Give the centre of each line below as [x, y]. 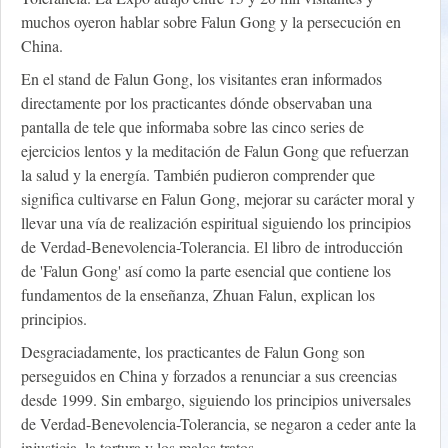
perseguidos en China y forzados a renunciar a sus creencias [209, 376]
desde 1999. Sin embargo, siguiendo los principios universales [216, 400]
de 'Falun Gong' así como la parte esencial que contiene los [206, 271]
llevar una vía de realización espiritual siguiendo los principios [216, 223]
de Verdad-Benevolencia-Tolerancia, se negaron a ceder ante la [218, 424]
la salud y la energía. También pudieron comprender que [198, 175]
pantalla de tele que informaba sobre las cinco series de [192, 127]
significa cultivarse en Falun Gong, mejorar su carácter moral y [218, 199]
